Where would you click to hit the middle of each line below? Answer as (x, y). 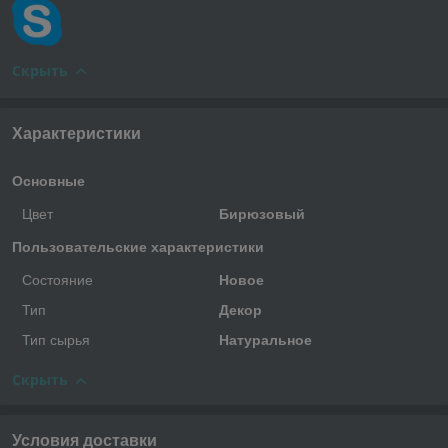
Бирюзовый (261, 214)
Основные (48, 181)
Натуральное (265, 340)
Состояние (57, 280)
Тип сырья (56, 340)
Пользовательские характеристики (138, 247)
